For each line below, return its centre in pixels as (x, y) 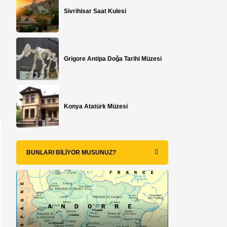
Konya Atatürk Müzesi (96, 106)
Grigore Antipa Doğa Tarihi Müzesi (113, 59)
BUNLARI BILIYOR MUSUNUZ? (71, 152)
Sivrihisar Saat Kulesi (95, 11)
